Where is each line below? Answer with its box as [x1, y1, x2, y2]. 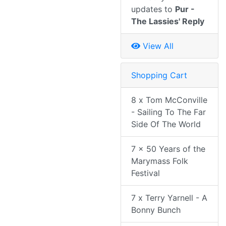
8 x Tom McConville [131, 95, 207, 105]
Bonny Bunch [131, 205, 181, 215]
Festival [131, 168, 160, 179]
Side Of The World [131, 119, 201, 130]
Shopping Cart [131, 70, 187, 81]
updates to [131, 4, 175, 15]
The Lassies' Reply [131, 16, 204, 27]
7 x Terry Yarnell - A [131, 193, 207, 203]
